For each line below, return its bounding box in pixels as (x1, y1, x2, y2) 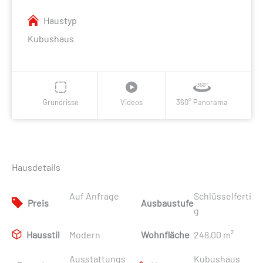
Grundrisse (42, 97, 79, 107)
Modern (69, 228, 100, 240)
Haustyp (43, 14, 77, 26)
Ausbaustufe (141, 197, 194, 209)
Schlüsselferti (194, 190, 251, 201)
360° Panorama (176, 97, 228, 107)
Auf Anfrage (69, 190, 119, 201)
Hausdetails (12, 161, 60, 173)
